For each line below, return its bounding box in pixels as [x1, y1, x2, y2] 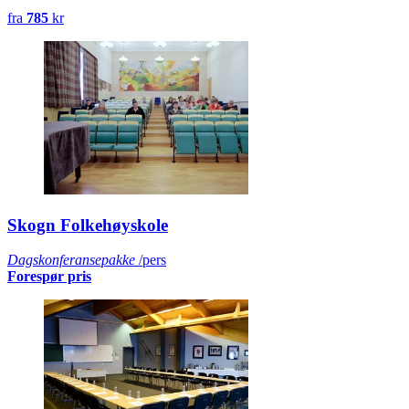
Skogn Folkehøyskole [7, 215, 168, 235]
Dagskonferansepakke [7, 252, 135, 268]
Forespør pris [7, 268, 91, 285]
